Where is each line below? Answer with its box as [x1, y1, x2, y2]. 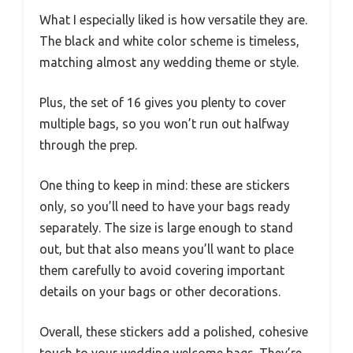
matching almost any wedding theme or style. [39, 55, 299, 70]
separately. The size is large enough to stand [39, 221, 293, 236]
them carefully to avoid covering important [39, 263, 284, 278]
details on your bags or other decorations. [39, 284, 281, 299]
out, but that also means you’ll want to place [39, 242, 294, 257]
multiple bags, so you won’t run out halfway [39, 117, 289, 132]
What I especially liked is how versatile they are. [39, 13, 307, 28]
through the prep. [39, 138, 137, 153]
